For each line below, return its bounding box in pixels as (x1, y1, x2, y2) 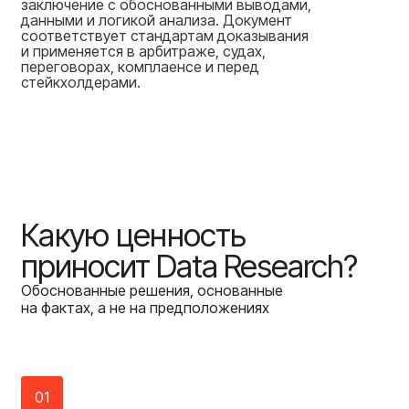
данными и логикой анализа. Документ (20, 10, 292, 29)
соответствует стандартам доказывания (20, 26, 309, 45)
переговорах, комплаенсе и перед (20, 57, 259, 76)
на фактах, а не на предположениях (20, 299, 269, 318)
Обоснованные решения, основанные (20, 281, 283, 300)
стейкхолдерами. (20, 72, 141, 91)
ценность (115, 216, 246, 255)
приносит (20, 247, 150, 286)
